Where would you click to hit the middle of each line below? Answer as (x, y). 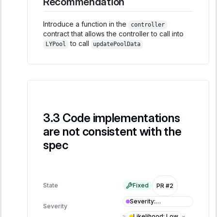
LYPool (55, 44)
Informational (149, 209)
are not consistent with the (112, 132)
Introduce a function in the (86, 24)
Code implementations (121, 118)
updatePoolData (117, 44)
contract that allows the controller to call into (113, 34)
